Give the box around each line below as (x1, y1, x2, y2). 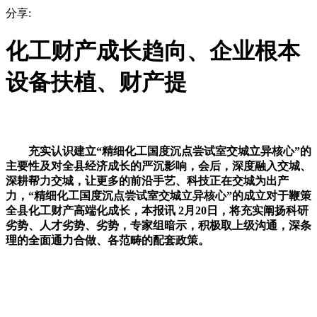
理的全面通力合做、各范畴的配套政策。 (6, 234, 209, 246)
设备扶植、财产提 (6, 69, 187, 96)
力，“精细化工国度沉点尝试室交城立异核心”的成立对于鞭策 (6, 189, 311, 202)
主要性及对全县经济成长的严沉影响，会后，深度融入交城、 (6, 159, 311, 172)
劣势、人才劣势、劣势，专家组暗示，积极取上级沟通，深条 (6, 219, 311, 231)
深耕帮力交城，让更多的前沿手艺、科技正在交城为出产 (6, 174, 289, 187)
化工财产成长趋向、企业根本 (6, 38, 300, 64)
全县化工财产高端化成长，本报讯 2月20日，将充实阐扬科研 (6, 204, 309, 217)
